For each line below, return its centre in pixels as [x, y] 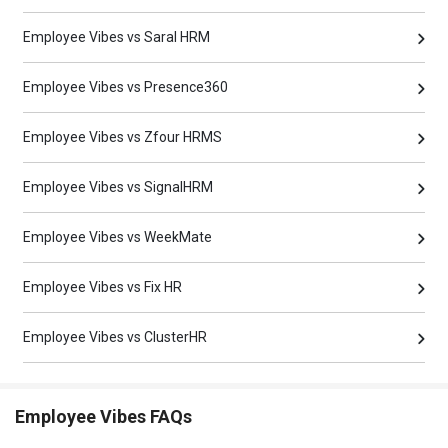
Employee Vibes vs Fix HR [103, 287]
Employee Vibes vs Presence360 [126, 87]
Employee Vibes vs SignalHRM [118, 187]
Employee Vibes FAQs [103, 417]
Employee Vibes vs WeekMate [118, 237]
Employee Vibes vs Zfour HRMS [123, 137]
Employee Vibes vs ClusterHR [115, 337]
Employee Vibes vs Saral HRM [117, 37]
